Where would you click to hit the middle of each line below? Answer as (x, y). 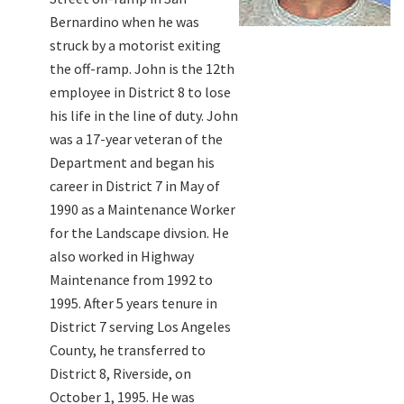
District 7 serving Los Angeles (140, 326)
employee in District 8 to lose (140, 92)
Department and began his (132, 162)
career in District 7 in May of (135, 185)
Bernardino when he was (124, 21)
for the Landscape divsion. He (139, 232)
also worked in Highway (122, 256)
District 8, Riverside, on (120, 373)
